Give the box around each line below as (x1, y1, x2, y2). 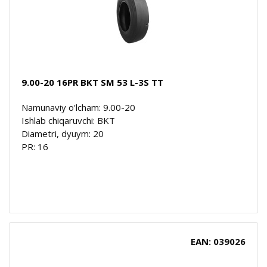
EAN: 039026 (191, 235, 246, 247)
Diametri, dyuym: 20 (21, 127, 104, 139)
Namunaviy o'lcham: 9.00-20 (21, 101, 135, 113)
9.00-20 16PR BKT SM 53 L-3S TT (21, 76, 163, 88)
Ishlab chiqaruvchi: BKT (21, 114, 115, 126)
